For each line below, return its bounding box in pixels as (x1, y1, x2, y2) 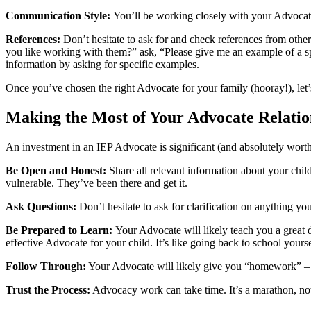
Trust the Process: (6, 284, 90, 296)
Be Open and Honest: (6, 165, 109, 177)
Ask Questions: (6, 201, 79, 213)
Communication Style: (6, 10, 113, 22)
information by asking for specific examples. (6, 58, 199, 71)
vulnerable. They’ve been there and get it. (6, 177, 187, 190)
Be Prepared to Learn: (6, 224, 115, 237)
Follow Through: (6, 260, 86, 273)
